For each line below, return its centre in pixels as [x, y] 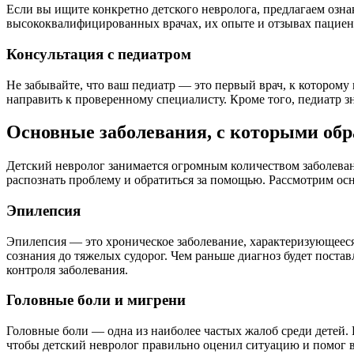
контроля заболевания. [67, 269]
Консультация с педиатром [99, 54]
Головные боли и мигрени [96, 300]
